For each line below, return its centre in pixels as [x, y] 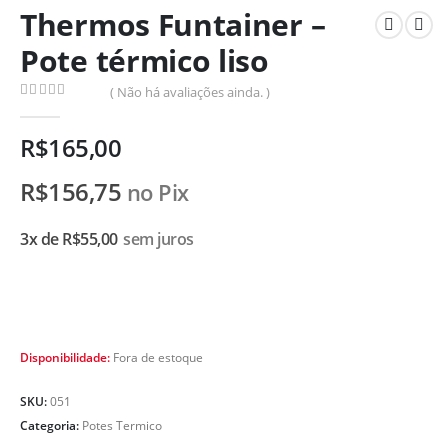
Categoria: [51, 426]
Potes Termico [122, 426]
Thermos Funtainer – [173, 24]
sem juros [158, 239]
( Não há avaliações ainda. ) [190, 91]
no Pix [157, 193]
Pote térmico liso [144, 60]
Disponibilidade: [66, 358]
